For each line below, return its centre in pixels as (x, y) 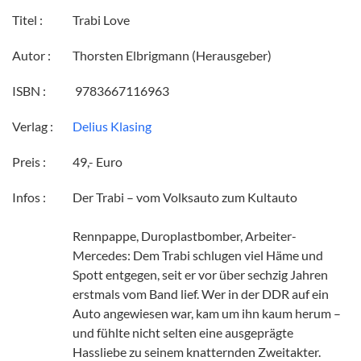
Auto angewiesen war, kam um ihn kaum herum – (207, 313)
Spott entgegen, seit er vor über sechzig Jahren (200, 275)
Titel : (27, 20)
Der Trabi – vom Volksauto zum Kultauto (185, 197)
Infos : (29, 197)
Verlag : (33, 127)
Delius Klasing (112, 127)
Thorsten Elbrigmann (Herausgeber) (172, 56)
